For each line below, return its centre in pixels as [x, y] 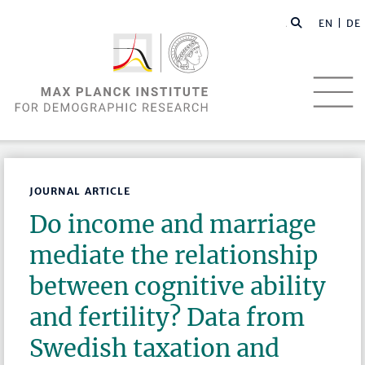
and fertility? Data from [167, 318]
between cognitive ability [178, 287]
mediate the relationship [174, 256]
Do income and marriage [173, 225]
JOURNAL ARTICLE [80, 191]
